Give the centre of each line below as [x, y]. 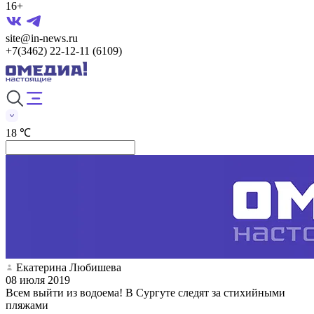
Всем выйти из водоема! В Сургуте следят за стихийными [145, 292]
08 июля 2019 [38, 280]
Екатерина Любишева [69, 267]
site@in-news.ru [42, 38]
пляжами [27, 305]
